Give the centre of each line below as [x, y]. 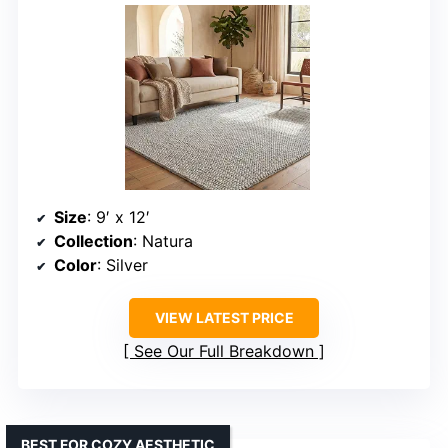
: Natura [163, 241]
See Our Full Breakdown [224, 351]
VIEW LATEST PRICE [224, 317]
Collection [93, 241]
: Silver [122, 265]
